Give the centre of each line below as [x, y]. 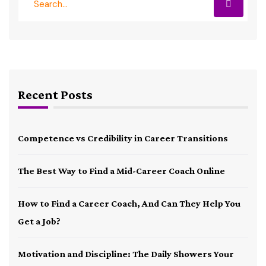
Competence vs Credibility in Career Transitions [123, 138]
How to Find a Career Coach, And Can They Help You [129, 203]
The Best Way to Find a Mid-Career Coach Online [121, 170]
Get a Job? [39, 221]
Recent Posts [55, 94]
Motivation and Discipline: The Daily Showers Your [126, 254]
